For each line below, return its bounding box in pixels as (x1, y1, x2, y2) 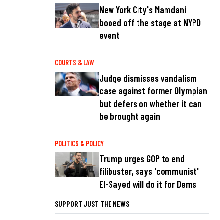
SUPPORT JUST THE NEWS (55, 198, 129, 208)
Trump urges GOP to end (99, 152, 185, 164)
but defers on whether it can (99, 97, 202, 109)
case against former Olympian (99, 84, 207, 96)
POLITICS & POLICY (55, 139, 104, 148)
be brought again (99, 110, 160, 122)
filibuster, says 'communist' (99, 165, 199, 177)
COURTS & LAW (55, 58, 94, 67)
